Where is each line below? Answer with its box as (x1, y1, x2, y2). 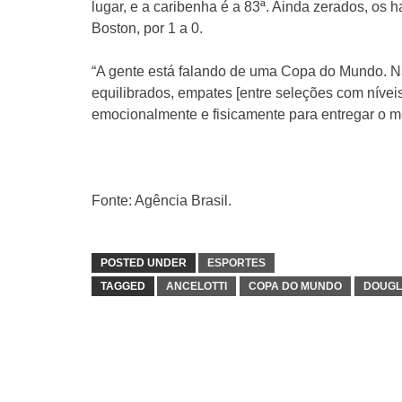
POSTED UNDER (100, 257, 187, 269)
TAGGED (100, 280, 145, 293)
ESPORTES (207, 257, 266, 269)
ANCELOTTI (166, 280, 227, 293)
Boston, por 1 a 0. (92, 21, 203, 36)
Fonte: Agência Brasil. (92, 193, 232, 208)
